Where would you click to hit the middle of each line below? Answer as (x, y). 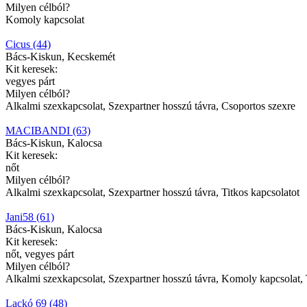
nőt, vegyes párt (40, 254)
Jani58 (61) (30, 217)
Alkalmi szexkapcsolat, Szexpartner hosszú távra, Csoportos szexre (150, 106)
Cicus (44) (28, 44)
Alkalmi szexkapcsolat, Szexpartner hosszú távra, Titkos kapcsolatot (152, 192)
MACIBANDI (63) (48, 130)
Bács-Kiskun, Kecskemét (60, 56)
